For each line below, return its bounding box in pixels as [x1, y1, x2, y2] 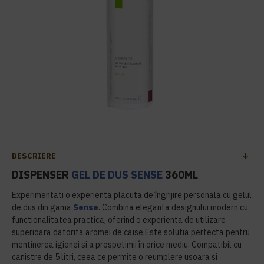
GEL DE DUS [71, 168, 128, 181]
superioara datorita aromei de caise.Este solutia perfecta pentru [12, 227, 250, 237]
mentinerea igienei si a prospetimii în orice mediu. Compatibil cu [12, 239, 242, 250]
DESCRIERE [12, 151, 56, 161]
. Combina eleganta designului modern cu [98, 202, 248, 213]
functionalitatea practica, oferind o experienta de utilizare [12, 214, 226, 225]
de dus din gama [12, 202, 73, 213]
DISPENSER [12, 168, 71, 181]
